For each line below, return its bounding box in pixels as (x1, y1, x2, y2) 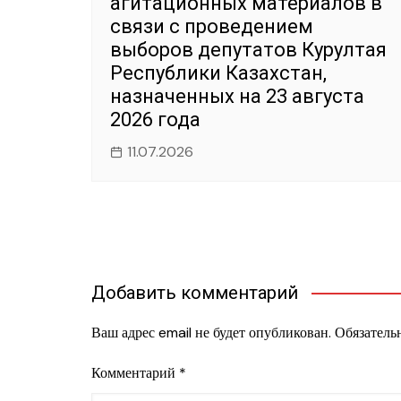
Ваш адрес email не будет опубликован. (91, 323, 331, 343)
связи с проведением (110, 14, 313, 38)
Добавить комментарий (91, 282, 298, 304)
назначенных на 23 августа (110, 84, 364, 107)
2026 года (110, 107, 200, 131)
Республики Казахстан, (110, 61, 327, 84)
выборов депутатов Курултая (110, 38, 387, 61)
